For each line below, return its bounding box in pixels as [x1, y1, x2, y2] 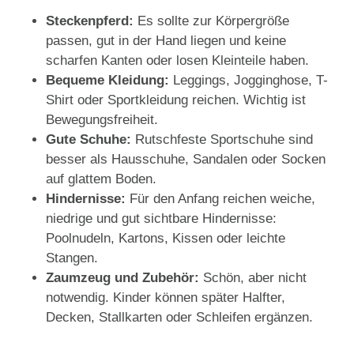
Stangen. [46, 250, 98, 266]
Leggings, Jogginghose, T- [173, 73, 328, 88]
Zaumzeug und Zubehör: [46, 270, 203, 286]
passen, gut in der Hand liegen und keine [46, 33, 286, 49]
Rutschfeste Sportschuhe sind [135, 132, 313, 148]
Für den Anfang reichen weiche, [130, 191, 315, 207]
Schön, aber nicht [203, 270, 307, 286]
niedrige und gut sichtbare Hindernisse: [46, 211, 277, 227]
